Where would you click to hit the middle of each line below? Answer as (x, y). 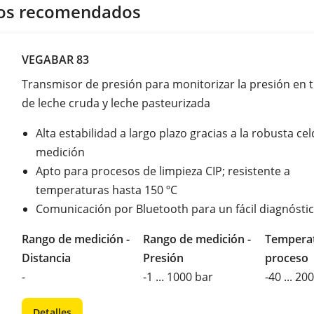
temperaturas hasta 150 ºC (107, 190)
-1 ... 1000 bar (178, 277)
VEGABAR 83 (55, 59)
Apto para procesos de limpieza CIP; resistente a (163, 171)
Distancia (46, 258)
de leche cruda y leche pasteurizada (116, 103)
